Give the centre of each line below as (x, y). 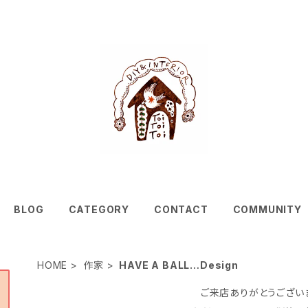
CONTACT (181, 209)
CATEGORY (99, 209)
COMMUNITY (267, 209)
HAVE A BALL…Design (179, 265)
